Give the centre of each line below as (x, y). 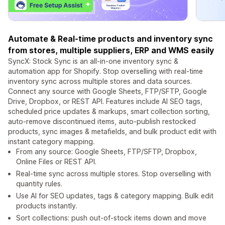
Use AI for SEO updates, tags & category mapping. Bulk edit (115, 196)
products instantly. (47, 206)
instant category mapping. (51, 142)
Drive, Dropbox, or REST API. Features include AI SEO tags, (105, 101)
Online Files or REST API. (56, 162)
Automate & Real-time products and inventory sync (110, 39)
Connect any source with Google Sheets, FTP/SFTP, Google (107, 91)
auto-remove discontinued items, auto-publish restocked (102, 122)
